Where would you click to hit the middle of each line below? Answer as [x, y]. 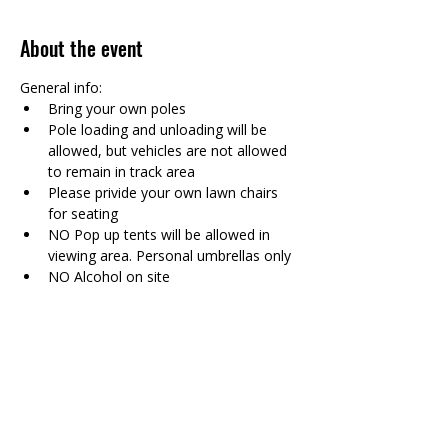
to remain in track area [121, 171]
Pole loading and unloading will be [159, 129]
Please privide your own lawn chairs [165, 192]
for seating [83, 213]
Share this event [83, 366]
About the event [81, 47]
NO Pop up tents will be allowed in [161, 234]
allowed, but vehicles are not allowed [169, 150]
